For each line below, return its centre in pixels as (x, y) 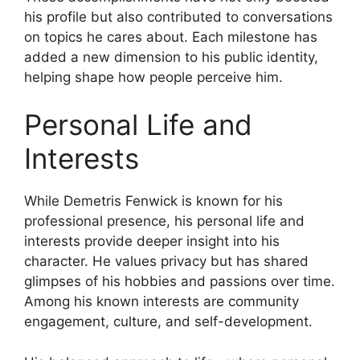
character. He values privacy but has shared (166, 262)
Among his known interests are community (162, 302)
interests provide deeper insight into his (152, 241)
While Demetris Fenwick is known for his (153, 201)
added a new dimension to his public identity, (171, 57)
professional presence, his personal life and (164, 221)
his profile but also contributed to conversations (178, 16)
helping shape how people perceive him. (153, 77)
